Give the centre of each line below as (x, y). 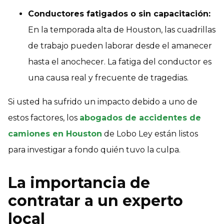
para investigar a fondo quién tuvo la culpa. (94, 149)
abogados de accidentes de (140, 117)
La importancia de (79, 182)
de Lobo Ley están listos (150, 133)
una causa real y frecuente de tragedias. (108, 77)
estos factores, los (44, 117)
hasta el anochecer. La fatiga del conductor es (120, 61)
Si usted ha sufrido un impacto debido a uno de (103, 101)
